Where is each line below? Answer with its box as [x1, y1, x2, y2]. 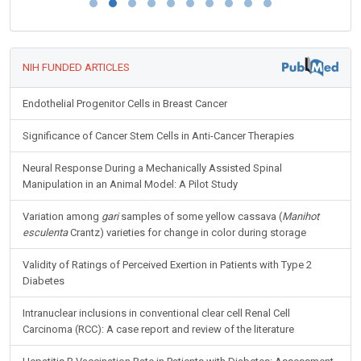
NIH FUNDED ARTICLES [23, 61, 130, 74]
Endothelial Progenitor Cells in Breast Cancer [23, 98, 227, 110]
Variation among [23, 210, 102, 223]
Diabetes [23, 275, 64, 288]
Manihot [282, 210, 319, 223]
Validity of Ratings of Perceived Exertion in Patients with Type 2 [23, 259, 312, 272]
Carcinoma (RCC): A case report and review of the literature [23, 323, 294, 336]
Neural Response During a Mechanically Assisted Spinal [23, 162, 282, 175]
